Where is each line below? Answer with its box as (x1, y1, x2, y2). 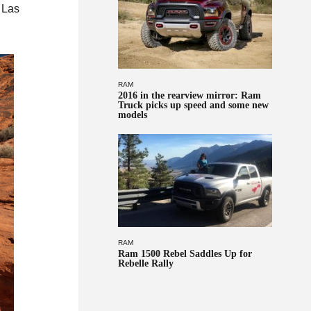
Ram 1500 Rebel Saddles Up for (117, 249, 252, 260)
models (117, 110, 147, 121)
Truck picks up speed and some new (117, 100, 269, 111)
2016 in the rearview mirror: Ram (117, 90, 261, 101)
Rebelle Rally (117, 258, 174, 269)
